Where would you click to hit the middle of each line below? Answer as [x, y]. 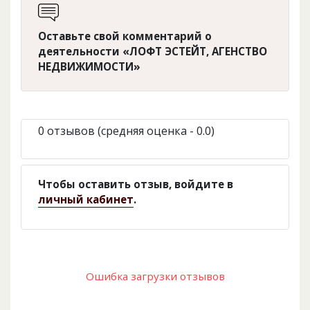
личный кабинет [86, 200]
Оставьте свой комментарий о [125, 36]
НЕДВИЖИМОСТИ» [89, 67]
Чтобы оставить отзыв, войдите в [136, 184]
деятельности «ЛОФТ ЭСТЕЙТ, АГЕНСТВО [153, 52]
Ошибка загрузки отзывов [155, 276]
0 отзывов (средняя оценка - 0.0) [126, 131]
